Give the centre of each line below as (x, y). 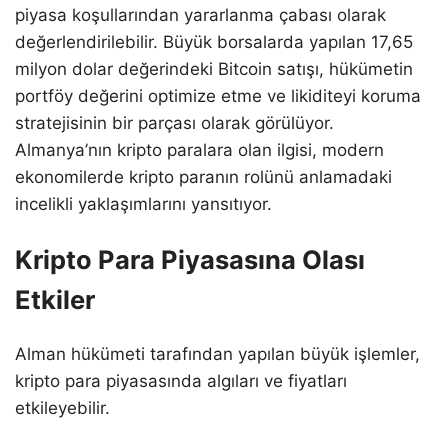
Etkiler (55, 299)
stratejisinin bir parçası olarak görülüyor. (174, 122)
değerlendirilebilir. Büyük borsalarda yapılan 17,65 (214, 41)
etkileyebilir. (62, 407)
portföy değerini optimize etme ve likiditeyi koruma (218, 95)
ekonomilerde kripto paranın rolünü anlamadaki (203, 176)
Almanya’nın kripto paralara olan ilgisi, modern (199, 149)
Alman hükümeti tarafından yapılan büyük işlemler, (217, 353)
